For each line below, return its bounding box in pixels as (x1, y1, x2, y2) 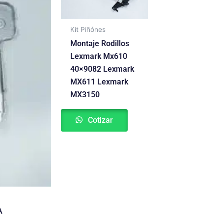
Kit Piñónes (70, 25, 106, 33)
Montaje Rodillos (70, 38, 129, 48)
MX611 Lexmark (70, 77, 128, 86)
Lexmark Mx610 (70, 51, 127, 61)
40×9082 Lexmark (70, 64, 134, 74)
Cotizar (85, 115, 113, 125)
